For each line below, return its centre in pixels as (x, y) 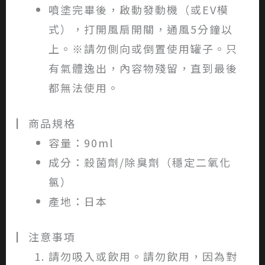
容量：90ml (81, 143)
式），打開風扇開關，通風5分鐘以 (140, 29)
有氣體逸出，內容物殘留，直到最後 (143, 68)
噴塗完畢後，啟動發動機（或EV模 (138, 10)
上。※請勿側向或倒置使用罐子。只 (143, 49)
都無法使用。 (84, 88)
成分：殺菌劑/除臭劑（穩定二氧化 (140, 162)
